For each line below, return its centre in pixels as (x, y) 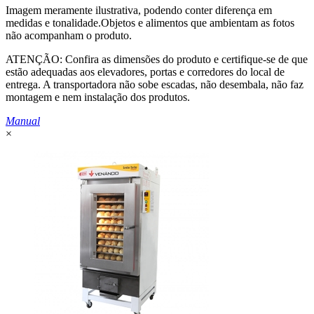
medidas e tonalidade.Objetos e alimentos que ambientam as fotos (150, 23)
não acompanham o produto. (69, 35)
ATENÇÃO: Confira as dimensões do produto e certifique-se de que (157, 59)
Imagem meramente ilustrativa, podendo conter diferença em (139, 10)
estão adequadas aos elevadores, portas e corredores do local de (145, 72)
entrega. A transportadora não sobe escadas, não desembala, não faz (155, 84)
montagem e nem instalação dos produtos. (98, 97)
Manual (23, 121)
